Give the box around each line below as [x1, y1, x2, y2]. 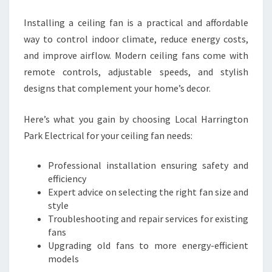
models [48, 253, 79, 265]
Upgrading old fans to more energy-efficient [48, 239, 248, 251]
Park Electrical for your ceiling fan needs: [24, 129, 192, 141]
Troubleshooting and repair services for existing [48, 212, 248, 225]
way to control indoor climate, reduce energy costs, [24, 33, 248, 45]
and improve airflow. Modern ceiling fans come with [24, 49, 248, 61]
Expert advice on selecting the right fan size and [48, 186, 248, 198]
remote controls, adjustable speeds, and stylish [24, 66, 248, 78]
